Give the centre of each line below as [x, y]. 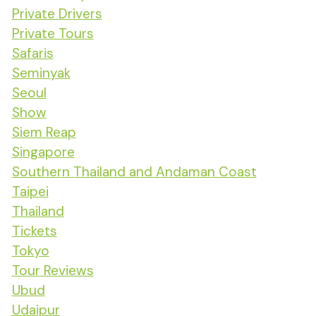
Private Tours [53, 33]
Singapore [43, 152]
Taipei [30, 191]
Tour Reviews [53, 270]
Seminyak [41, 73]
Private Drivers [57, 13]
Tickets [34, 231]
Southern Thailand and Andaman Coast [134, 171]
